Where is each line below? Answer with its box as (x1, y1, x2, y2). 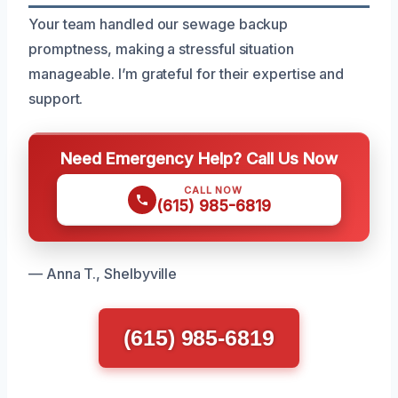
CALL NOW (184, 183, 243, 196)
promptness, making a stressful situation (28, 39, 294, 58)
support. (28, 89, 84, 107)
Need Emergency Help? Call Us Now (60, 147, 338, 168)
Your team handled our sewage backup (28, 14, 289, 33)
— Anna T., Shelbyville (28, 264, 178, 283)
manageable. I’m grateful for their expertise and (28, 64, 345, 83)
